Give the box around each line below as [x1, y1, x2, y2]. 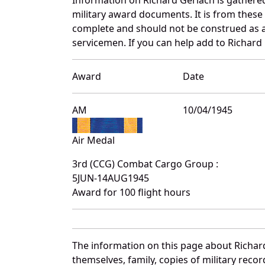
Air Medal [72, 133, 115, 147]
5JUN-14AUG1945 [72, 171, 149, 185]
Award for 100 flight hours [72, 185, 190, 199]
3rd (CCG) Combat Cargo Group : [72, 157, 218, 170]
